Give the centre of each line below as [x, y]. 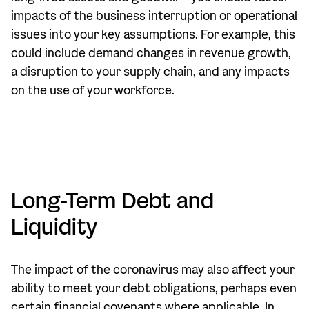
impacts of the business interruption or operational [154, 16]
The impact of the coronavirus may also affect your [153, 270]
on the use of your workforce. [93, 91]
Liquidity [54, 227]
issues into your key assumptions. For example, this [153, 35]
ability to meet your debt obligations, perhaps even [154, 289]
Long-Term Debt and [112, 201]
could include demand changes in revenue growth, [151, 53]
